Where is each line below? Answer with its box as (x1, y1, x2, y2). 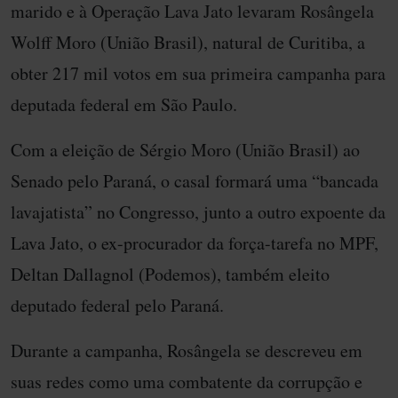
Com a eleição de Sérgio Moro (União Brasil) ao (11, 138, 360, 163)
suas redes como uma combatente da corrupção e (11, 370, 362, 394)
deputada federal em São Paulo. (11, 92, 237, 117)
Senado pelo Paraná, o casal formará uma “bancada (11, 169, 378, 194)
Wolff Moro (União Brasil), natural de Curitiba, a (11, 30, 365, 55)
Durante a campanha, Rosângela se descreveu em (11, 338, 362, 363)
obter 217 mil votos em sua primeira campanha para (11, 61, 386, 86)
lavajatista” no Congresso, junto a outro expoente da (11, 200, 386, 225)
